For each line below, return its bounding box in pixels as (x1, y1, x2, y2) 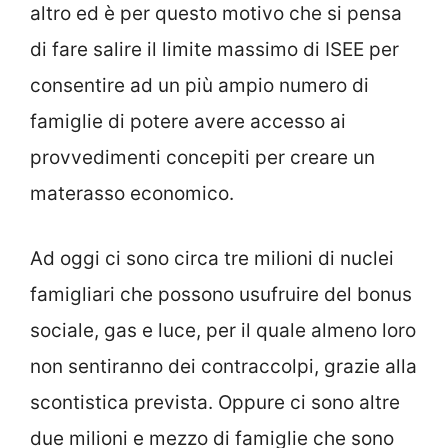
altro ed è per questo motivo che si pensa (30, 2, 402, 26)
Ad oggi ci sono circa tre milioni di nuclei (30, 246, 394, 270)
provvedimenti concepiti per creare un (30, 146, 375, 170)
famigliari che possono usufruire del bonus (30, 282, 412, 306)
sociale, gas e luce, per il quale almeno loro (30, 318, 416, 342)
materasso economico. (30, 182, 234, 206)
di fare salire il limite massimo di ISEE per (30, 38, 399, 62)
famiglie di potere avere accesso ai (30, 110, 346, 134)
